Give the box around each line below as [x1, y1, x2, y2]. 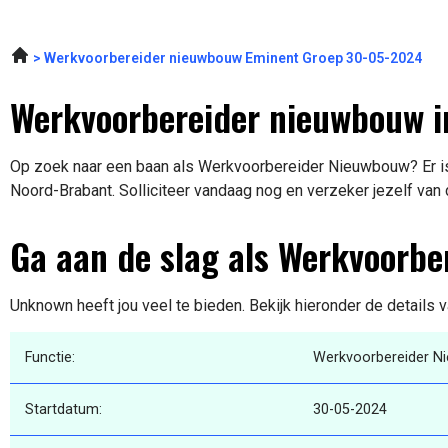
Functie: [25, 349, 75, 367]
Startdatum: [25, 401, 102, 419]
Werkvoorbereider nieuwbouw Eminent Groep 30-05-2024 [44, 50, 422, 67]
